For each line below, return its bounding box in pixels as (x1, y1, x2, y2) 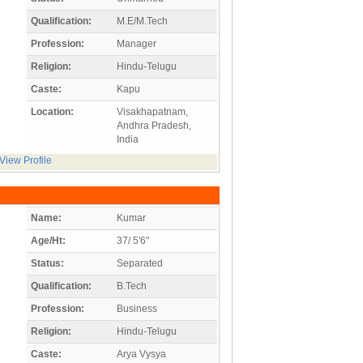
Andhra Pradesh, (117, 119, 191, 131)
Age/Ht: (31, 234, 66, 246)
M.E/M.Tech (117, 15, 168, 27)
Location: (31, 105, 74, 117)
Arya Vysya (117, 348, 166, 360)
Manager (117, 37, 156, 49)
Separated (117, 257, 163, 269)
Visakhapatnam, (117, 105, 188, 117)
